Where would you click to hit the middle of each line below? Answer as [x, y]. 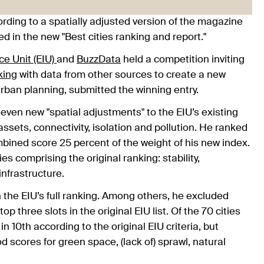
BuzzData [99, 60]
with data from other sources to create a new [121, 75]
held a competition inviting [183, 60]
